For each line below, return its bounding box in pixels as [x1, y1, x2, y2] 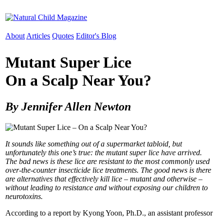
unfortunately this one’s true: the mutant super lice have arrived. [5, 148, 202, 157]
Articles [26, 32, 50, 40]
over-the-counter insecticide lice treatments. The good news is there [5, 165, 211, 174]
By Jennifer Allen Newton [5, 100, 131, 113]
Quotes [52, 32, 74, 40]
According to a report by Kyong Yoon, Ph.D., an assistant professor [5, 208, 213, 217]
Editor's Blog [76, 32, 116, 40]
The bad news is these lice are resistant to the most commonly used [5, 157, 210, 165]
